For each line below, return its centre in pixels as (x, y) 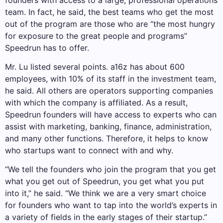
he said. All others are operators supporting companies (109, 90)
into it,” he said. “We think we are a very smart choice (106, 193)
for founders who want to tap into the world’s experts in (111, 205)
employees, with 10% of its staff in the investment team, (111, 78)
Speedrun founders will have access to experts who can (111, 114)
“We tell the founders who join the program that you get (111, 169)
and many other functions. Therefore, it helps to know (107, 138)
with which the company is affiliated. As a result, (96, 102)
